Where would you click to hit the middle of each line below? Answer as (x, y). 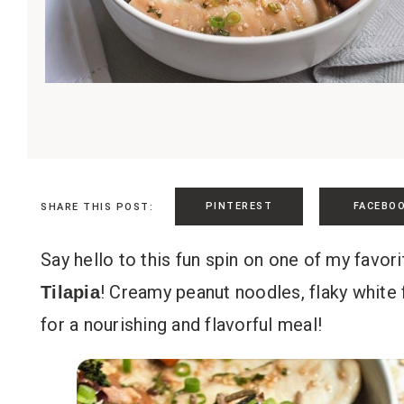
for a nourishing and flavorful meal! (181, 325)
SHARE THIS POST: (97, 207)
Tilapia (70, 292)
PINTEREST (239, 206)
